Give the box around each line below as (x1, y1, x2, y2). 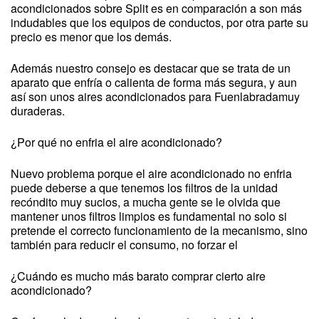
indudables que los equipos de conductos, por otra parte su (11, 14, 308, 31)
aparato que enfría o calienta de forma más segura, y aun (11, 74, 297, 90)
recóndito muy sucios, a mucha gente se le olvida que (11, 194, 281, 210)
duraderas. (11, 103, 65, 119)
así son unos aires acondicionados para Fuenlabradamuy (11, 88, 300, 105)
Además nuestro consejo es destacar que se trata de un (11, 60, 291, 76)
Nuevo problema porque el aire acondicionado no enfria (11, 165, 292, 182)
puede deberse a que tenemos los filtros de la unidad (11, 179, 278, 196)
